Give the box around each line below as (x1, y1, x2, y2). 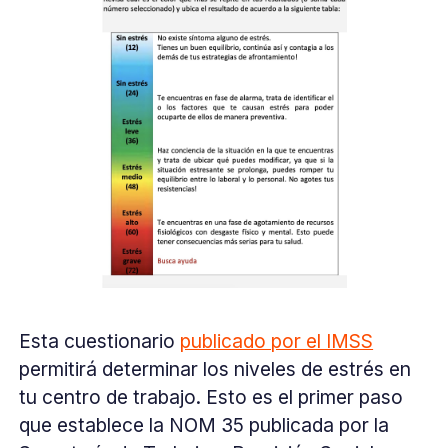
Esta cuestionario (19, 328, 181, 353)
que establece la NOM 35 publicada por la (19, 412, 390, 437)
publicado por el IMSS (180, 328, 374, 353)
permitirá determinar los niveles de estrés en (19, 356, 412, 381)
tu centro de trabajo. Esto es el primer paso (19, 384, 404, 409)
